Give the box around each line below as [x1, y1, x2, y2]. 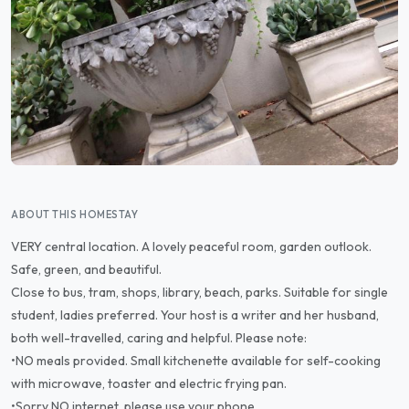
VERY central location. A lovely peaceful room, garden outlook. [11, 238, 372, 255]
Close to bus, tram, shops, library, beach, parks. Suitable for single [11, 284, 388, 300]
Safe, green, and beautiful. [11, 261, 162, 278]
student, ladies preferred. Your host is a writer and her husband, [11, 307, 379, 323]
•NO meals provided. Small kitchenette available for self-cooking [11, 352, 381, 369]
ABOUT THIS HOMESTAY [11, 208, 139, 221]
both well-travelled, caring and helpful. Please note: [11, 330, 307, 346]
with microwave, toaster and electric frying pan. [11, 375, 287, 392]
